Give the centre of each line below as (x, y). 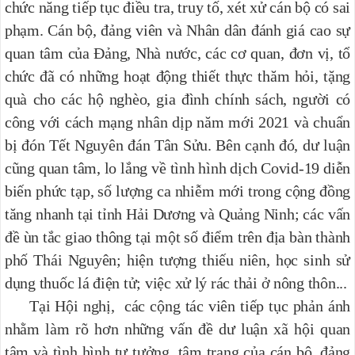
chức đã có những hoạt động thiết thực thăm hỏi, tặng (177, 76)
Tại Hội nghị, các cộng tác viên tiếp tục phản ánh (177, 305)
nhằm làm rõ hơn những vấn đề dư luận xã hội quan (177, 328)
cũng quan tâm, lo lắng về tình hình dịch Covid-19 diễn (177, 168)
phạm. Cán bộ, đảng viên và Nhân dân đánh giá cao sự (177, 30)
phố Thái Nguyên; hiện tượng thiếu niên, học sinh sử (177, 260)
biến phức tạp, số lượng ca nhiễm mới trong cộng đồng (177, 191)
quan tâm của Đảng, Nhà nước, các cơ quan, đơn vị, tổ (177, 53)
